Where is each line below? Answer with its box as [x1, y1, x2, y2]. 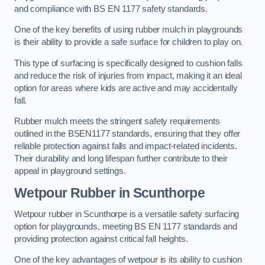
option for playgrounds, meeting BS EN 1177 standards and [14, 221, 237, 231]
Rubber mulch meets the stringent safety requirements [14, 117, 220, 127]
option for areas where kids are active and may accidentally [14, 83, 238, 93]
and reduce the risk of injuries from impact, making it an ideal [14, 70, 242, 80]
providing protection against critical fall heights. [14, 234, 188, 244]
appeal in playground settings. [14, 166, 126, 176]
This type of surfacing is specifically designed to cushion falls [14, 58, 243, 68]
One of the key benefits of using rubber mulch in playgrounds [14, 25, 243, 35]
